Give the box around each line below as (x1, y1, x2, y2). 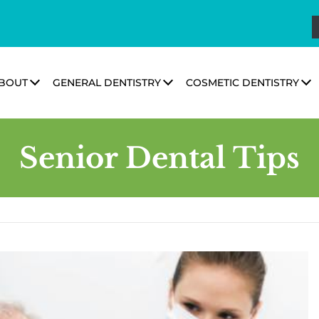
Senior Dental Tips (19, 140, 300, 176)
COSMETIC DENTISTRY (186, 76, 299, 89)
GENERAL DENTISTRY (53, 76, 161, 89)
